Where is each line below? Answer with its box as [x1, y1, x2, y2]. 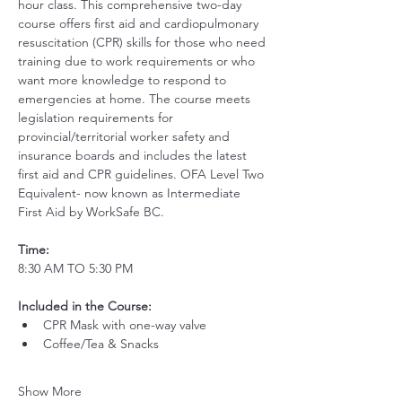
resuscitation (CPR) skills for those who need [18, 34, 269, 50]
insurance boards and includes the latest [18, 147, 250, 163]
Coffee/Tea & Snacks [43, 336, 159, 352]
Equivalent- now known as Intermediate [18, 185, 244, 201]
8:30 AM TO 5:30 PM [18, 260, 133, 276]
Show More [18, 383, 82, 399]
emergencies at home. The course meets [18, 91, 254, 107]
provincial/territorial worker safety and [18, 128, 233, 144]
